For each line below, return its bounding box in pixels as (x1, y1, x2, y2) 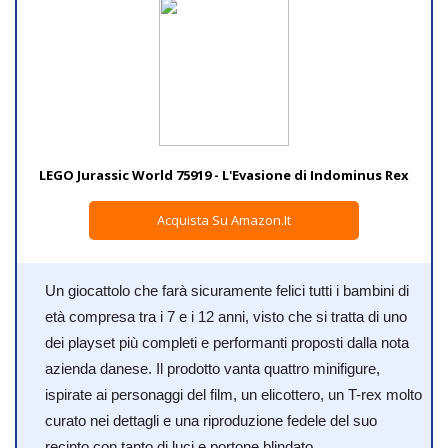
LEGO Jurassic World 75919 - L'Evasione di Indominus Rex (39, 165, 409, 184)
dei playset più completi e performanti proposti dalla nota (45, 333, 409, 351)
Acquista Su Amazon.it (157, 210, 291, 229)
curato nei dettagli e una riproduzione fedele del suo (45, 411, 377, 429)
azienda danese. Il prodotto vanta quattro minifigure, (45, 359, 380, 377)
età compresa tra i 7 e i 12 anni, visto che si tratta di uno (45, 307, 407, 325)
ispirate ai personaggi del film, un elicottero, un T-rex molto (45, 385, 422, 403)
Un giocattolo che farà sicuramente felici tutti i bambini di (45, 281, 409, 299)
